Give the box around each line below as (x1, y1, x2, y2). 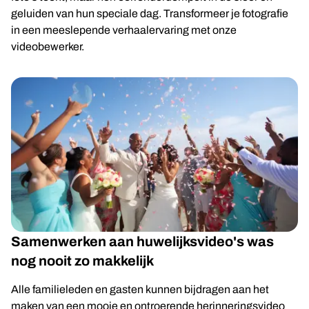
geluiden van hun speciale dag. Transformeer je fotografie (11, 8, 288, 19)
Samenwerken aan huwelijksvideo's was (11, 234, 274, 249)
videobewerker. (11, 41, 84, 52)
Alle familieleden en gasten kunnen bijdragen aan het (11, 283, 269, 295)
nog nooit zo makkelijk (11, 253, 154, 268)
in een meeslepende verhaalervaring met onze (11, 24, 237, 36)
